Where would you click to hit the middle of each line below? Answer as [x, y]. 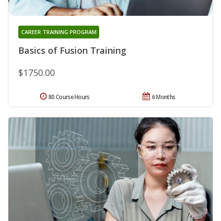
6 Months [164, 97]
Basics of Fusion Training [72, 51]
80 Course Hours [69, 97]
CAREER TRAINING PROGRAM [59, 32]
